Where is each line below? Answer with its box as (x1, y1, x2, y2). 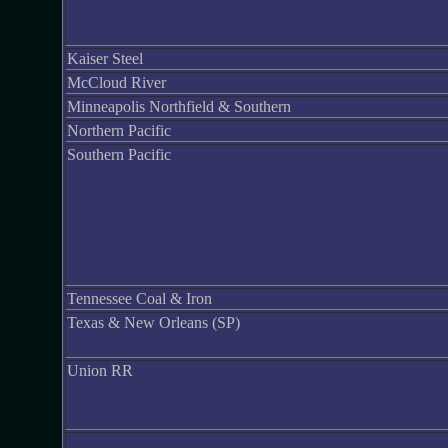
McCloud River (66, 74, 166, 91)
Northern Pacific (66, 122, 171, 139)
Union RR (66, 362, 133, 379)
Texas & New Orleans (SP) (66, 314, 240, 331)
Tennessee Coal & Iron (66, 290, 212, 307)
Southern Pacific (66, 146, 171, 163)
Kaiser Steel (66, 50, 143, 67)
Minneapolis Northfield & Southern (66, 98, 291, 115)
